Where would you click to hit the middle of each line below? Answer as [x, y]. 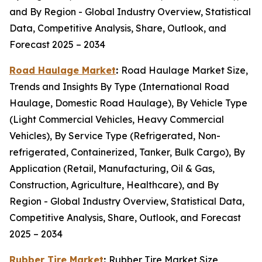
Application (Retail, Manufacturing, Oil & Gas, [112, 169]
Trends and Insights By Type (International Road [119, 87]
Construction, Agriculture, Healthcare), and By [114, 185]
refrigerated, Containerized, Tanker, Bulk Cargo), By [127, 152]
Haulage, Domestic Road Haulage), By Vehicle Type [128, 103]
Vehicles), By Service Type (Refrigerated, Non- [115, 136]
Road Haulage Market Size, [185, 70]
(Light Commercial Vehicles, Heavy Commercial [117, 120]
